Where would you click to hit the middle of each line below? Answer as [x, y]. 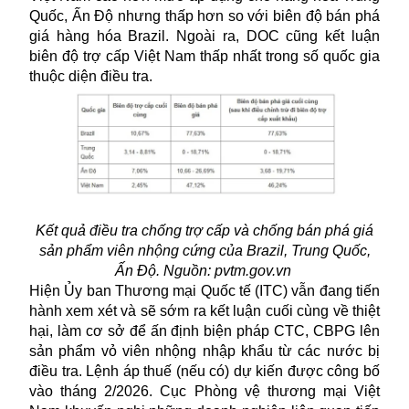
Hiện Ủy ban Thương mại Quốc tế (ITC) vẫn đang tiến [204, 290]
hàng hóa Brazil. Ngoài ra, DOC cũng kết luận [215, 36]
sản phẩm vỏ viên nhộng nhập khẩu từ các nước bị [204, 351]
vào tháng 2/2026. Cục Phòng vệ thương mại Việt [204, 391]
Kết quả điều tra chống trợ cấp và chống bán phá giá [204, 230]
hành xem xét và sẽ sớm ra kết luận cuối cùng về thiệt [204, 310]
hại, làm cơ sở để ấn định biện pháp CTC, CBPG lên [204, 330]
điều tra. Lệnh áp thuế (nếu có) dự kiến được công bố [204, 371]
